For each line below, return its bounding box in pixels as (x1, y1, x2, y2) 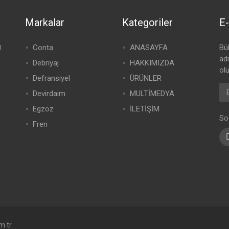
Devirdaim (32, 89, 65, 98)
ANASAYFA (129, 43, 168, 52)
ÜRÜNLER (129, 74, 162, 83)
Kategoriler (122, 16, 173, 29)
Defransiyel (32, 74, 70, 83)
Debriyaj (32, 58, 59, 67)
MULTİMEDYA (129, 89, 174, 98)
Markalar (25, 16, 64, 29)
